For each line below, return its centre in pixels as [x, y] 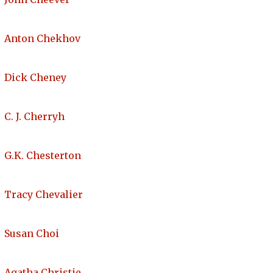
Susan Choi [32, 234]
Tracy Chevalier [44, 195]
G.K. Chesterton [43, 156]
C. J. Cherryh [34, 117]
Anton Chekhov [42, 39]
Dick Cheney [35, 78]
